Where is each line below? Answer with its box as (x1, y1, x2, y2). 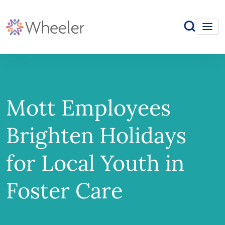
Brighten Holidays (6, 121, 186, 149)
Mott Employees (6, 93, 171, 122)
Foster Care (6, 176, 123, 204)
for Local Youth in (6, 149, 184, 177)
